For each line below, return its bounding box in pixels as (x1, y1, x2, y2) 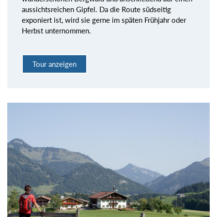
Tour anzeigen (32, 59, 77, 68)
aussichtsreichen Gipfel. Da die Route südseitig (22, 5, 171, 14)
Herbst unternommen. (22, 26, 91, 35)
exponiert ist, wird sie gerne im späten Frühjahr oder (22, 15, 186, 25)
